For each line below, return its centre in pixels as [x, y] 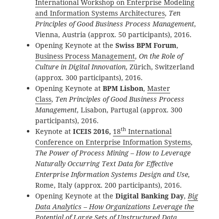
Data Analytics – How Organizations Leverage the [115, 207]
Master [159, 88]
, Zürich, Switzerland [160, 67]
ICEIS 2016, [92, 131]
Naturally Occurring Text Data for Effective [104, 164]
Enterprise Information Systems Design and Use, [113, 175]
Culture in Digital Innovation [81, 67]
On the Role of [161, 56]
